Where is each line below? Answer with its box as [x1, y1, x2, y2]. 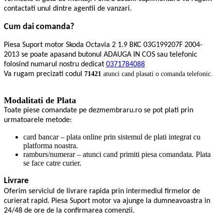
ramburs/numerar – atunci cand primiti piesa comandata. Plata [23, 150, 211, 159]
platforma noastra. [23, 141, 78, 150]
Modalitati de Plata [4, 95, 76, 106]
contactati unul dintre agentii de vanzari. [4, 5, 132, 13]
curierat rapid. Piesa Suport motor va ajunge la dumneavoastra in [4, 197, 210, 205]
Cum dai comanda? [4, 22, 74, 32]
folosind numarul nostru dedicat [4, 61, 106, 69]
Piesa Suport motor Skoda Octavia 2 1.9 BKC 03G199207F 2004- [4, 41, 202, 49]
